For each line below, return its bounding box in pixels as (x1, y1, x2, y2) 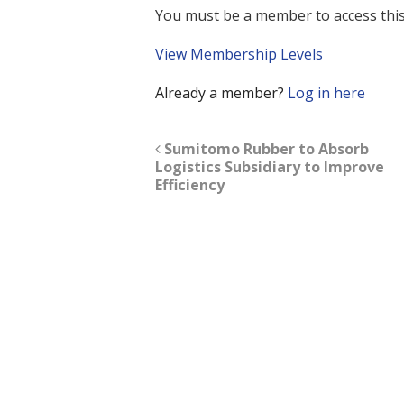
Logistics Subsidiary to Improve (155, 157, 384, 178)
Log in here (288, 83, 365, 104)
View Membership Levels (155, 43, 323, 64)
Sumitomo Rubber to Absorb (161, 139, 369, 160)
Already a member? (155, 83, 288, 104)
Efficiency (155, 175, 225, 196)
